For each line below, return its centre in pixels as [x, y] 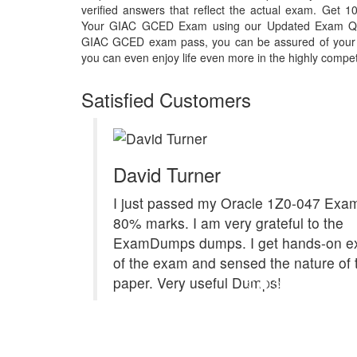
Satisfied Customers [166, 100]
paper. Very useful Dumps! [197, 283]
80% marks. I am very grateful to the [228, 223]
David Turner [167, 175]
